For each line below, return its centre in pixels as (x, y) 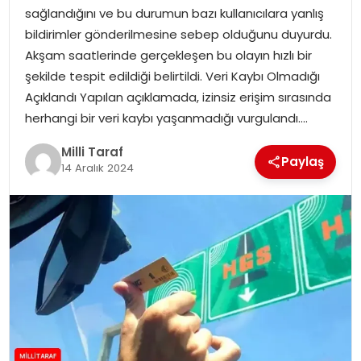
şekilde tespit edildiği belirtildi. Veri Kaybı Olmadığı (172, 76)
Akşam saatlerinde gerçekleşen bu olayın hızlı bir (168, 55)
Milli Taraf (92, 152)
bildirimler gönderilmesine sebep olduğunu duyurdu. (178, 34)
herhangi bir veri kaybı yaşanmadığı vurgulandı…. (166, 118)
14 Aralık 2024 (97, 168)
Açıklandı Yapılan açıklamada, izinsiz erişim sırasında (178, 97)
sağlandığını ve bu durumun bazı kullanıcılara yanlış (174, 13)
